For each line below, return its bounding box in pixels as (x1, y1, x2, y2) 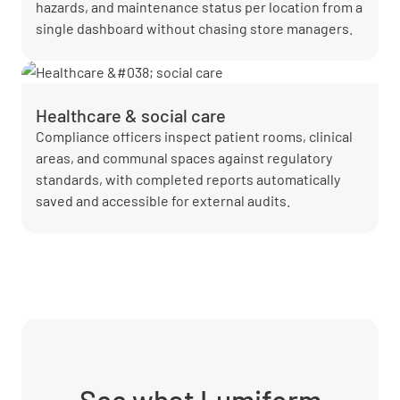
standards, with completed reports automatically (36, 171, 340, 187)
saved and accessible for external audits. (36, 192, 290, 209)
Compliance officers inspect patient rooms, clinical (36, 128, 353, 145)
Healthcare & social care (36, 104, 226, 126)
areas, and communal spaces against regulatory (36, 149, 332, 166)
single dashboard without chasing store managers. (36, 20, 353, 37)
